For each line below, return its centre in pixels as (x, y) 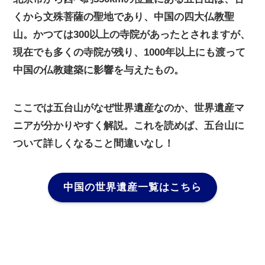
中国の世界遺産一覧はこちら (132, 188)
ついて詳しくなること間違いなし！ (94, 143)
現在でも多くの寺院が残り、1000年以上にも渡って (130, 52)
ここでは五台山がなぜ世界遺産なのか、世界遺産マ (129, 108)
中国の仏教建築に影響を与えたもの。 (99, 70)
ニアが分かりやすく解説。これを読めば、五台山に (129, 125)
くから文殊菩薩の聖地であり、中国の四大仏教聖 (124, 17)
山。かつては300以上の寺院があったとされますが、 (132, 34)
